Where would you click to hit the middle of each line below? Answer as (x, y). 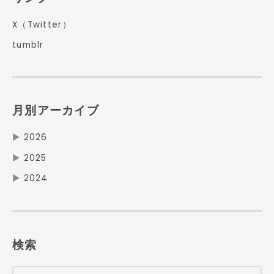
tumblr (28, 45)
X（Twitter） (42, 25)
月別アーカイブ (56, 111)
